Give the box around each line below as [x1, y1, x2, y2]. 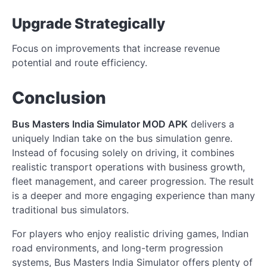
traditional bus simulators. [12, 204, 129, 216]
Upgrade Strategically [12, 15, 165, 33]
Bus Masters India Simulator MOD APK [12, 118, 188, 131]
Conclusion [12, 88, 106, 108]
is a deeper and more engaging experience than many [12, 190, 255, 202]
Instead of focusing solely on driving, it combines [12, 147, 234, 159]
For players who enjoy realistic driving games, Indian [12, 228, 249, 240]
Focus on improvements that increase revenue [12, 42, 220, 55]
